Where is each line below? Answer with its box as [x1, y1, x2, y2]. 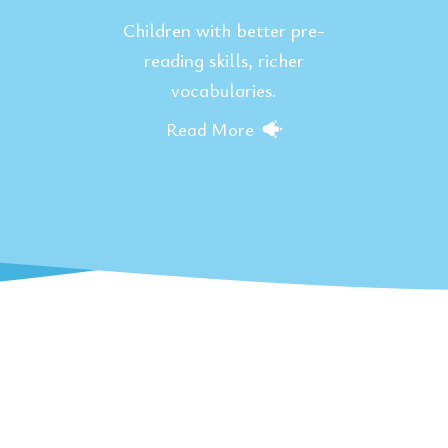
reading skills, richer [143, 47, 304, 72]
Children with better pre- [122, 17, 325, 42]
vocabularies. [171, 77, 277, 102]
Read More [165, 117, 254, 141]
